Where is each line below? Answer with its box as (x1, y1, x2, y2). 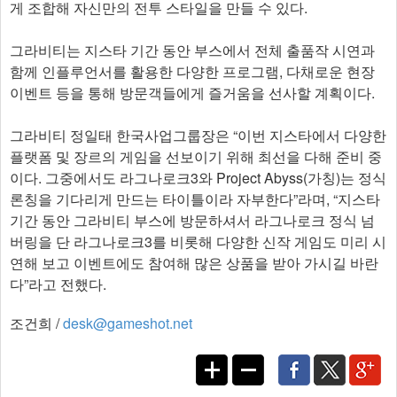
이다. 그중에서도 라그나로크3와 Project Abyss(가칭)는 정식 (10, 167, 386, 189)
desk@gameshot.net (63, 313, 192, 334)
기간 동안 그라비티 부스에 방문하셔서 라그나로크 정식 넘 (10, 210, 375, 231)
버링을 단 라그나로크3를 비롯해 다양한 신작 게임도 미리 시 (10, 231, 386, 253)
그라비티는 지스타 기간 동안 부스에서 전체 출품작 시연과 (10, 40, 375, 61)
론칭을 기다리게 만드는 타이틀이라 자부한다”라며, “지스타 (10, 189, 380, 210)
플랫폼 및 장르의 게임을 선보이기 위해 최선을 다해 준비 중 (10, 146, 382, 167)
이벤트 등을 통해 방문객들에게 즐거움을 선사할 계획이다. (10, 82, 375, 104)
